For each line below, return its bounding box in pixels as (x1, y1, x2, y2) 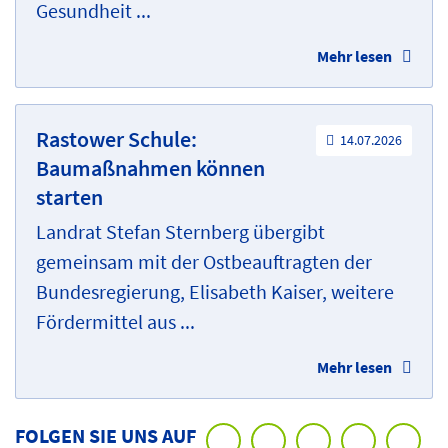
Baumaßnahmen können (36, 153, 265, 182)
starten (36, 182, 103, 211)
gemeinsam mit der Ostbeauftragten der (36, 248, 372, 274)
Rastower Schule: (36, 124, 197, 153)
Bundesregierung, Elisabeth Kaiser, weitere (36, 278, 394, 304)
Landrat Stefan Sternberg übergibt (36, 218, 325, 244)
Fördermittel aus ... (36, 308, 195, 334)
